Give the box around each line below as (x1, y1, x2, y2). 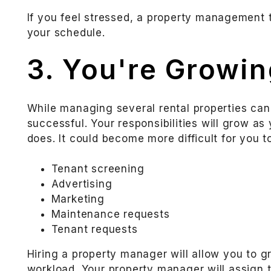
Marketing (51, 193, 105, 206)
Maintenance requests (51, 208, 170, 221)
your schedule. (27, 27, 105, 39)
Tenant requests (51, 223, 138, 236)
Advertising (51, 178, 113, 191)
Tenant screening (51, 163, 145, 175)
